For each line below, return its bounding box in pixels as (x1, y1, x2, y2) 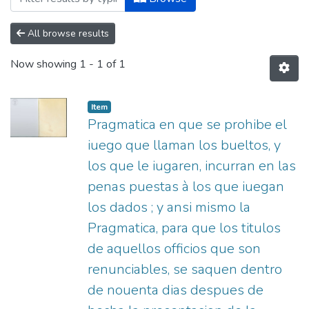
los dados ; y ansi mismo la (88, 198, 250, 217)
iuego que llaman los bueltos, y (88, 136, 281, 154)
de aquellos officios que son (88, 239, 261, 258)
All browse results (25, 27, 109, 40)
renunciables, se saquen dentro (88, 260, 282, 279)
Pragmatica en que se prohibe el (88, 115, 287, 134)
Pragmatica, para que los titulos (88, 219, 281, 237)
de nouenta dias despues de (88, 281, 263, 299)
